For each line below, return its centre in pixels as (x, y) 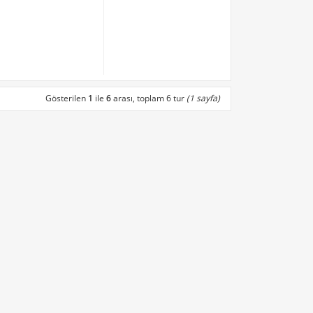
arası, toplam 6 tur (149, 99)
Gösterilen (67, 99)
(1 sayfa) (203, 99)
